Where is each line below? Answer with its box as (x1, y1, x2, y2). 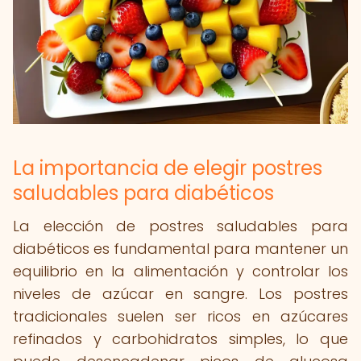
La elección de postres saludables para (13, 216, 348, 236)
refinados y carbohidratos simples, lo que (13, 329, 348, 349)
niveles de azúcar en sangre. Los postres (13, 284, 348, 304)
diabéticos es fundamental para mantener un (13, 239, 348, 259)
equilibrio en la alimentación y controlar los (13, 261, 348, 281)
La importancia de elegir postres (13, 155, 322, 181)
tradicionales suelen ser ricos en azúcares (13, 306, 348, 326)
